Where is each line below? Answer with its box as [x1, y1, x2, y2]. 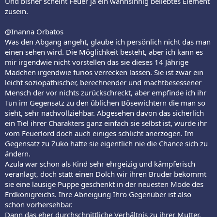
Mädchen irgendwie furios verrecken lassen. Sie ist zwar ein [5, 67, 203, 77]
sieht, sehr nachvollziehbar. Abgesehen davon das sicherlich [5, 108, 204, 118]
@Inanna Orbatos [5, 26, 63, 36]
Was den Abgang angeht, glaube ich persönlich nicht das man [5, 36, 211, 46]
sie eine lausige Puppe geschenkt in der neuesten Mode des [5, 179, 203, 189]
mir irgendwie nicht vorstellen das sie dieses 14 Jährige [5, 57, 188, 67]
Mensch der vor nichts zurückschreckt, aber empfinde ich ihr [5, 87, 206, 97]
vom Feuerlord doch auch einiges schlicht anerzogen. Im [5, 128, 194, 138]
